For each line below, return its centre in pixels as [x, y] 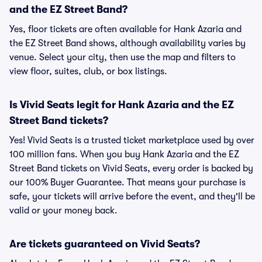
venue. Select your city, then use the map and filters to [123, 57]
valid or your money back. [63, 211]
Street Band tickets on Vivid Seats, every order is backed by [131, 168]
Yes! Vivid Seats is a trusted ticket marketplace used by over [132, 140]
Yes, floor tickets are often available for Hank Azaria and [125, 29]
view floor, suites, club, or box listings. [88, 71]
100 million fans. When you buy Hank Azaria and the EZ [124, 154]
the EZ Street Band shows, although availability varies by [127, 43]
